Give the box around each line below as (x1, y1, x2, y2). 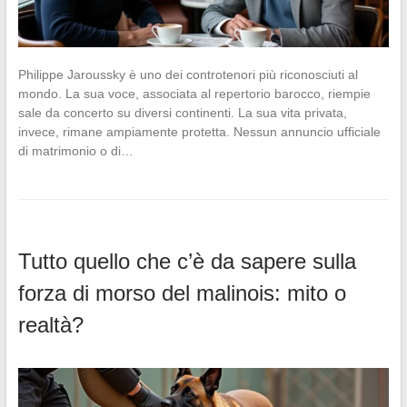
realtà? (17, 313, 84, 338)
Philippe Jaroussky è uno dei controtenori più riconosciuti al (17, 67, 358, 83)
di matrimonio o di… (17, 144, 134, 159)
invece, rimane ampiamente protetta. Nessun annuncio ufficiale (17, 124, 381, 140)
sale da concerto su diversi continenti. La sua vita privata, (17, 105, 347, 121)
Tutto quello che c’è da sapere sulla (17, 249, 356, 274)
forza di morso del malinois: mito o (17, 281, 346, 306)
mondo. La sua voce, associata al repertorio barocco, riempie (17, 86, 371, 102)
